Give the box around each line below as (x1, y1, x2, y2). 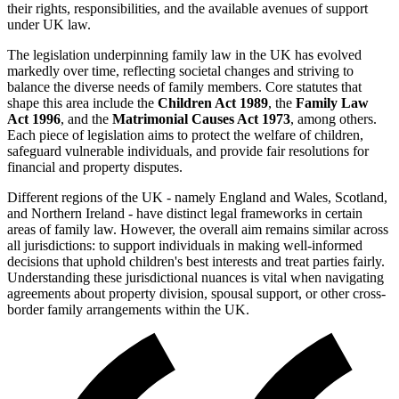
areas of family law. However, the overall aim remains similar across (7, 221, 388, 237)
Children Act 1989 (158, 94, 268, 110)
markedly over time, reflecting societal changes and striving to (7, 62, 354, 78)
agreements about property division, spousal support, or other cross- (7, 285, 386, 301)
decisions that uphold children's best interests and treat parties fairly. (7, 253, 385, 269)
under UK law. (7, 16, 91, 32)
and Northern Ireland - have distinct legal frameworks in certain (7, 205, 362, 221)
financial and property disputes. (7, 159, 183, 175)
